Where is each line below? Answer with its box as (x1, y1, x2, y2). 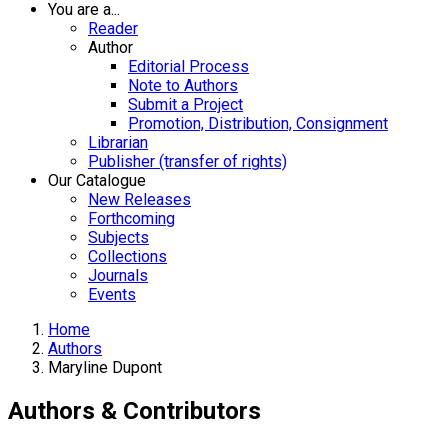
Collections (88, 247, 167, 266)
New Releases (88, 190, 191, 209)
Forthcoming (88, 209, 175, 228)
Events (88, 285, 136, 304)
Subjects (88, 228, 149, 247)
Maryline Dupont (48, 358, 162, 377)
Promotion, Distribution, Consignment (128, 114, 388, 133)
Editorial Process (128, 57, 249, 76)
